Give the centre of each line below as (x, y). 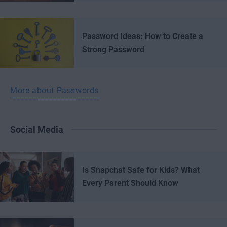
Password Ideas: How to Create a (143, 36)
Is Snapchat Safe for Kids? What (141, 170)
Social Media (37, 129)
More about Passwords (54, 90)
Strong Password (113, 49)
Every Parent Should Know (130, 183)
